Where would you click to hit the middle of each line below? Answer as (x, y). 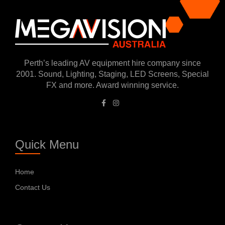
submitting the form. (113, 14)
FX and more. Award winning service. (113, 85)
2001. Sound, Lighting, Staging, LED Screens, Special (113, 74)
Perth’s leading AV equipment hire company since (113, 63)
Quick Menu (47, 145)
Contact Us (33, 188)
